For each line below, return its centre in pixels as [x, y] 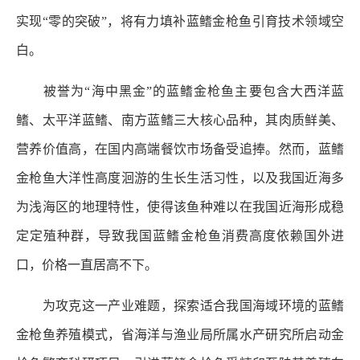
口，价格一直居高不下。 [87, 264]
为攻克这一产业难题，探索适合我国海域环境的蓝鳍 [180, 305]
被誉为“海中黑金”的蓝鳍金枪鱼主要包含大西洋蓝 [180, 91]
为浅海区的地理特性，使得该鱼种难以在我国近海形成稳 [180, 207]
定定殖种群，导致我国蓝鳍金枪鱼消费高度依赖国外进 [180, 235]
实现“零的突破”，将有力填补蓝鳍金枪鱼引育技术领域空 [180, 21]
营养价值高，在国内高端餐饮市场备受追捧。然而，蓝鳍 [180, 149]
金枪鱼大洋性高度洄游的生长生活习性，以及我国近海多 [180, 178]
